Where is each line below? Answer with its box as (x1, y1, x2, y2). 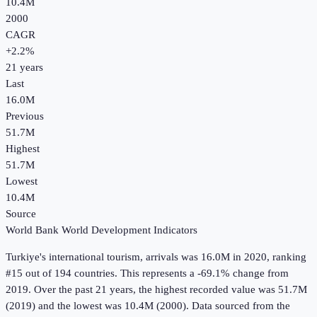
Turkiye (6, 251, 40, 263)
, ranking (267, 251, 306, 263)
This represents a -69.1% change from (117, 267, 289, 279)
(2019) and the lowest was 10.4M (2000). (6, 300, 189, 312)
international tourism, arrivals (49, 251, 178, 263)
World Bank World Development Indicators (6, 224, 197, 236)
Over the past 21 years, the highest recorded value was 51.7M (31, 284, 307, 296)
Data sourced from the (192, 300, 290, 312)
